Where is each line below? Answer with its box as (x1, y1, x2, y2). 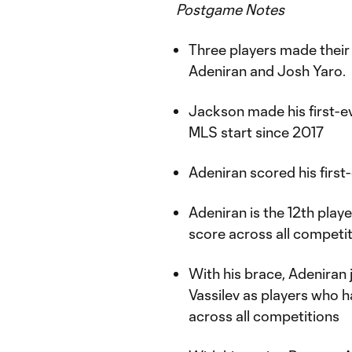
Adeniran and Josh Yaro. (189, 62, 346, 79)
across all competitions (189, 307, 339, 324)
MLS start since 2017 (189, 123, 324, 141)
